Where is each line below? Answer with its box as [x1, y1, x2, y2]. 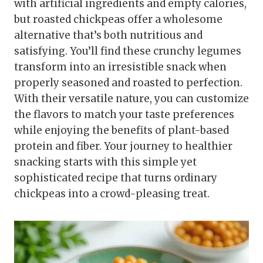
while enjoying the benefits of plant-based [14, 123, 229, 137]
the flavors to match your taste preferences [14, 107, 234, 121]
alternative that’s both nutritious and [14, 28, 203, 42]
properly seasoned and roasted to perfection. [14, 76, 242, 89]
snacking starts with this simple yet [14, 155, 197, 168]
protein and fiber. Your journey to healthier [14, 139, 232, 153]
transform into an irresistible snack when [14, 60, 227, 73]
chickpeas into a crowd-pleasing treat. [14, 187, 210, 200]
